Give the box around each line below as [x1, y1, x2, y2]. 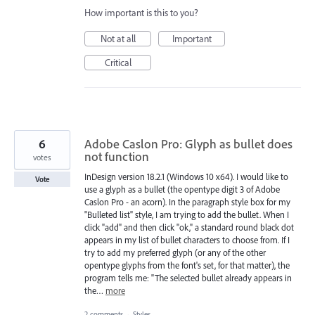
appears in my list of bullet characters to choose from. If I [84, 234, 290, 246]
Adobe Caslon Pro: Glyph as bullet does [84, 136, 292, 153]
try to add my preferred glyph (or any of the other [84, 247, 266, 259]
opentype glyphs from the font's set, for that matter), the [84, 259, 290, 271]
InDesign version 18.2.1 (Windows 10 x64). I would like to [84, 171, 288, 183]
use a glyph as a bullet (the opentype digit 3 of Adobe [84, 184, 280, 195]
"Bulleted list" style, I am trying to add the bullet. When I [84, 209, 289, 221]
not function [84, 148, 149, 165]
